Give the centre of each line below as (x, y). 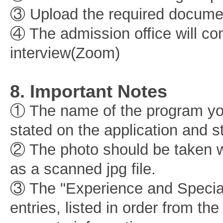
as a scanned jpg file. (83, 169)
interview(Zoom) (65, 53)
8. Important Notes (89, 92)
